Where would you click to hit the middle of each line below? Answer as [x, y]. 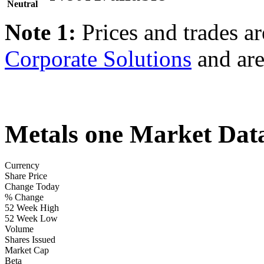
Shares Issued [30, 240]
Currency [22, 165]
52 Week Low [31, 218]
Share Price [26, 176]
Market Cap [27, 250]
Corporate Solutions [98, 59]
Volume [19, 229]
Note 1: [40, 32]
